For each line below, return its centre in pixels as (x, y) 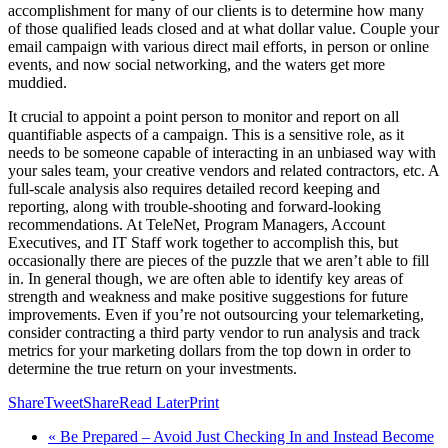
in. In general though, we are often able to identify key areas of (205, 278)
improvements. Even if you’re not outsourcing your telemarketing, (216, 314)
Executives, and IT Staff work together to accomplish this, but (203, 242)
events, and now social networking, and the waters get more (196, 64)
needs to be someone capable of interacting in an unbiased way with (222, 152)
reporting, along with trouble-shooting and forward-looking (194, 206)
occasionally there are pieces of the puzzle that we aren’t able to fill (218, 260)
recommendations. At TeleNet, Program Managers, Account (196, 224)
